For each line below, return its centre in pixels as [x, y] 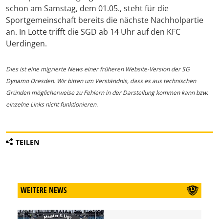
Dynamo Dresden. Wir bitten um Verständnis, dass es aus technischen [101, 81]
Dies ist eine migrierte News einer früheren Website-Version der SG [98, 69]
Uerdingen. [26, 44]
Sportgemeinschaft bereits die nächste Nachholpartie [105, 20]
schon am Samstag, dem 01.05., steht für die [87, 9]
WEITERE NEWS [44, 190]
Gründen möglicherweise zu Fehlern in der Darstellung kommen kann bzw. [107, 93]
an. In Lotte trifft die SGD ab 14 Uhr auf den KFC [93, 32]
